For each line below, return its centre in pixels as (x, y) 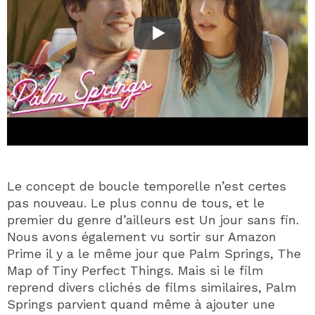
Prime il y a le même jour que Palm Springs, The (154, 253)
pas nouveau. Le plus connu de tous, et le (136, 202)
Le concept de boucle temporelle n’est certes (147, 186)
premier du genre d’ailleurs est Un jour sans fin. (153, 219)
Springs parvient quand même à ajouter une (141, 304)
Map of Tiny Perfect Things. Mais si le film (135, 270)
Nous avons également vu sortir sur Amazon (142, 236)
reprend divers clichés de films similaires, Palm (152, 287)
